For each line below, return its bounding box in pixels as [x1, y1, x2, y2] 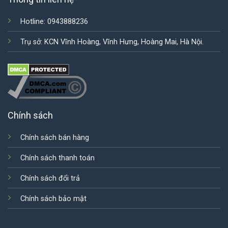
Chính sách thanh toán [20, 154, 95, 163]
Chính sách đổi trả [20, 174, 80, 183]
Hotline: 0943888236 [20, 17, 88, 26]
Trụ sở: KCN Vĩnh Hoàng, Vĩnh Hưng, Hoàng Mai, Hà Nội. [20, 38, 204, 47]
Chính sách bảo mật [20, 194, 87, 204]
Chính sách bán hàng [20, 133, 89, 142]
